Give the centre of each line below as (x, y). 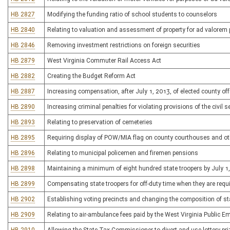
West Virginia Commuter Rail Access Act (104, 61)
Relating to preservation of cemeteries (100, 122)
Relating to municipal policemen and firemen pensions (123, 153)
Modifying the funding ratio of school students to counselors (132, 14)
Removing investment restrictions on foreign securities (124, 45)
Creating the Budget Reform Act (91, 76)
